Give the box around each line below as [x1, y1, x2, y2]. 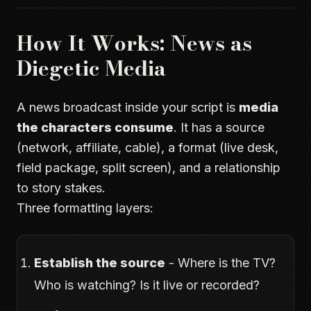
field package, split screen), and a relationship [17, 160, 280, 175]
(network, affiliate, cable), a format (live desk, [17, 140, 278, 155]
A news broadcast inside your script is [17, 100, 239, 115]
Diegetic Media [17, 52, 166, 84]
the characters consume [17, 120, 174, 135]
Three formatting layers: [17, 201, 153, 215]
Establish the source [34, 255, 165, 270]
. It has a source [174, 120, 264, 135]
